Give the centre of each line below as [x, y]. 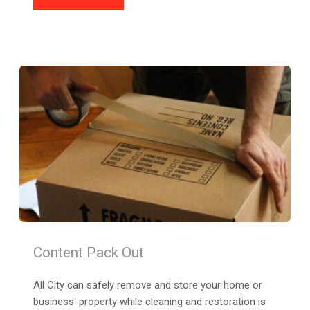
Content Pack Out [88, 252]
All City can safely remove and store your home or [147, 285]
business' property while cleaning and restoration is [149, 301]
